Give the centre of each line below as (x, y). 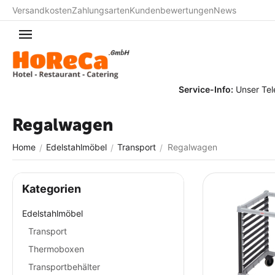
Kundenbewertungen (172, 10)
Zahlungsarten (101, 10)
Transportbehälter (64, 267)
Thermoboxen (56, 249)
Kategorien (52, 189)
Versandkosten (42, 10)
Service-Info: (168, 89)
